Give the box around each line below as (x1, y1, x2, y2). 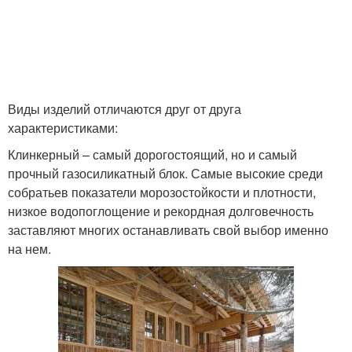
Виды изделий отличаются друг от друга (8, 100, 241, 118)
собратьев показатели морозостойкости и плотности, (8, 183, 316, 201)
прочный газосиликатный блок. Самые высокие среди (8, 164, 323, 182)
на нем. (8, 240, 51, 258)
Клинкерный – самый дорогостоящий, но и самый (8, 145, 297, 163)
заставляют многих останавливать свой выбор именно (8, 221, 328, 239)
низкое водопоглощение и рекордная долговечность (8, 202, 313, 220)
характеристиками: (8, 119, 118, 137)
